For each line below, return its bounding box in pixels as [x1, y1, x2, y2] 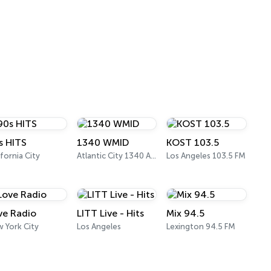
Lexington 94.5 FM [166, 222, 236, 231]
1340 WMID [76, 137, 129, 148]
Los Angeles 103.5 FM [166, 151, 246, 160]
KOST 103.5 [166, 137, 220, 148]
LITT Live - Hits [76, 207, 144, 219]
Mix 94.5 [166, 207, 205, 219]
